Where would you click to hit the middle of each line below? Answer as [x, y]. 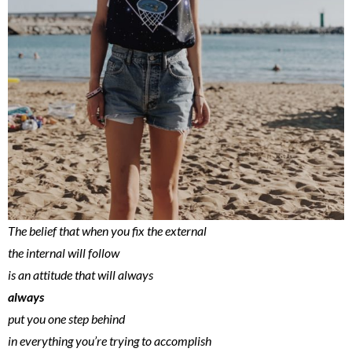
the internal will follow [64, 252]
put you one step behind [66, 318]
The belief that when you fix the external [107, 230]
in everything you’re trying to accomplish [110, 340]
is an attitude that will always [81, 274]
